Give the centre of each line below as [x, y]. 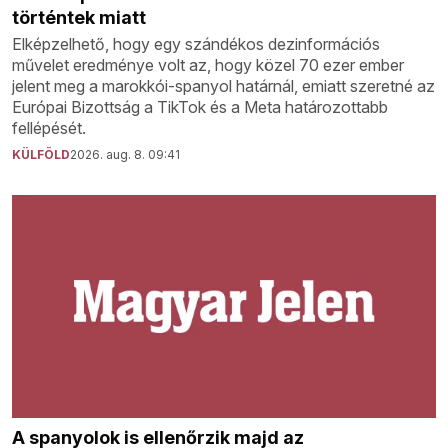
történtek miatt [79, 18]
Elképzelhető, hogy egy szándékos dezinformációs [196, 44]
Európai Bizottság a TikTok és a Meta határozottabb [200, 107]
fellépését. [49, 128]
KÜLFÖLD [41, 155]
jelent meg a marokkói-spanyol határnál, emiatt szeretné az [223, 86]
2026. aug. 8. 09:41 [125, 155]
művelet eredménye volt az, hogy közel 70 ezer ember [208, 65]
